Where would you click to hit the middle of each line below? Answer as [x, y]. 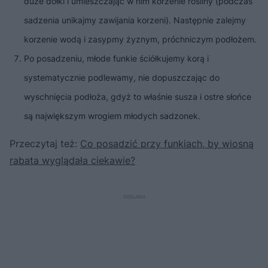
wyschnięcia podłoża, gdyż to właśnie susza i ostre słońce [138, 97]
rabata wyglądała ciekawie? [72, 161]
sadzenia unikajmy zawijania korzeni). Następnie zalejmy [135, 20]
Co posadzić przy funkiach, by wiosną [167, 144]
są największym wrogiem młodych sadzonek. [112, 116]
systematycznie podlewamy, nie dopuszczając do [122, 78]
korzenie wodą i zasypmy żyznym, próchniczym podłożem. [140, 39]
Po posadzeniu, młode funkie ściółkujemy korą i [116, 59]
